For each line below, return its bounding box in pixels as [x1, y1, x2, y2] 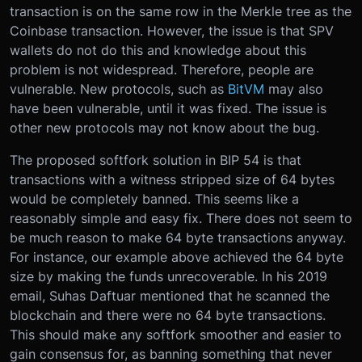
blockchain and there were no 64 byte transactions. [10, 307, 326, 324]
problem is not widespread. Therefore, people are [10, 61, 314, 78]
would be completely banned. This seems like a [10, 191, 299, 208]
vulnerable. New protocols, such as [10, 81, 228, 98]
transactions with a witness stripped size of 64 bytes [10, 171, 335, 188]
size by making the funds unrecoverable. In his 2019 [10, 268, 327, 285]
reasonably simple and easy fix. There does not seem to [10, 210, 352, 227]
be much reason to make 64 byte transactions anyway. [10, 229, 346, 246]
